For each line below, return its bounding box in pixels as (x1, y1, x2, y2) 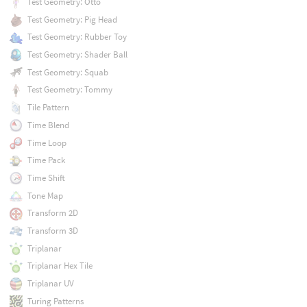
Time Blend (27, 119, 69, 131)
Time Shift (27, 171, 65, 184)
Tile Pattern (27, 101, 69, 114)
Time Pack (27, 154, 65, 167)
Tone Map (27, 189, 63, 201)
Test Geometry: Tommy (27, 84, 112, 96)
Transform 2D (27, 207, 78, 219)
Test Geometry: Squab (27, 66, 108, 78)
